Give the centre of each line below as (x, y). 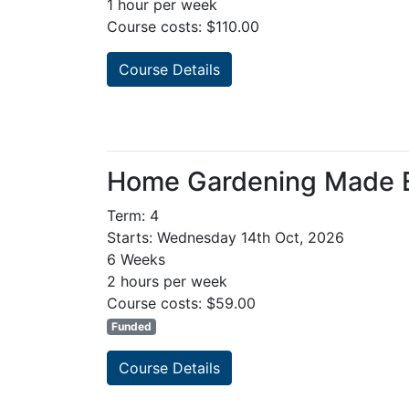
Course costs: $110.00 (183, 27)
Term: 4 (133, 216)
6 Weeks (136, 260)
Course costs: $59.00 (181, 304)
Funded (131, 327)
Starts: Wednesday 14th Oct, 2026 (225, 238)
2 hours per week (167, 282)
